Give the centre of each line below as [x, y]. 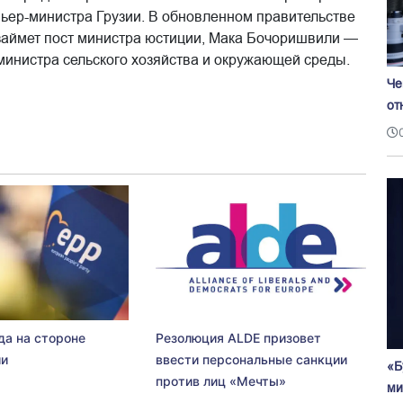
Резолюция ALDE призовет [238, 337]
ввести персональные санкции [251, 359]
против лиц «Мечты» [220, 381]
